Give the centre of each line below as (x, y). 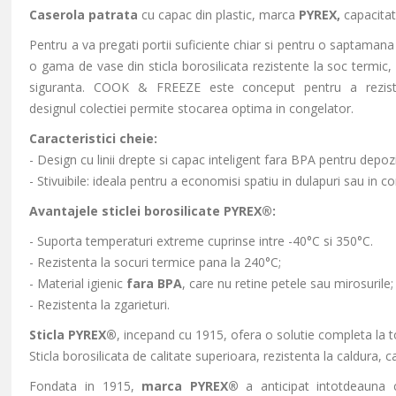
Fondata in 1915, (86, 386)
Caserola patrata (84, 15)
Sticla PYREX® (73, 335)
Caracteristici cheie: (94, 138)
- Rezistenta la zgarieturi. (100, 305)
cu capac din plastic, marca (219, 15)
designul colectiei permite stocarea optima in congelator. (192, 108)
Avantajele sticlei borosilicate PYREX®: (153, 211)
